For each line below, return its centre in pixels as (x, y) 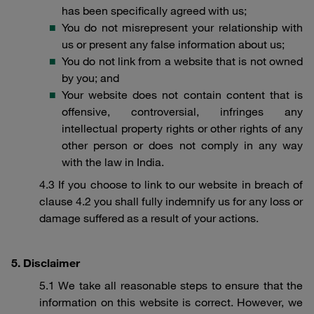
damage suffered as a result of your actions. (149, 218)
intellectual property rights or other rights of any (182, 128)
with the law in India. (113, 162)
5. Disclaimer (46, 263)
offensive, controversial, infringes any (182, 111)
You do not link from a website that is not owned (182, 61)
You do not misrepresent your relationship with (182, 27)
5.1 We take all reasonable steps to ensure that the (171, 285)
